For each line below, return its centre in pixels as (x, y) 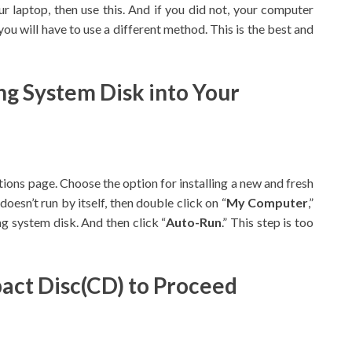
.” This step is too (268, 222)
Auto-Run (194, 222)
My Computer (267, 203)
